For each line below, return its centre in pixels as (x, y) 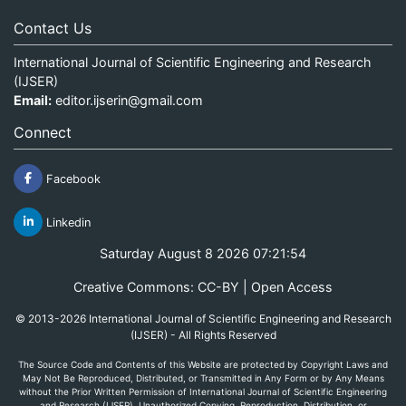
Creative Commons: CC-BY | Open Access (203, 286)
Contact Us (53, 28)
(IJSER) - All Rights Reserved (203, 334)
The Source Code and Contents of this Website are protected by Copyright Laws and (203, 364)
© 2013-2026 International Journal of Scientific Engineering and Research (203, 318)
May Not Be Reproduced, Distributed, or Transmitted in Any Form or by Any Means (203, 377)
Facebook (72, 179)
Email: (33, 100)
